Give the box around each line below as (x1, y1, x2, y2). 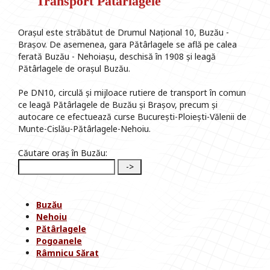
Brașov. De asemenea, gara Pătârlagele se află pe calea (18, 39, 237, 51)
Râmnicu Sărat (36, 247, 99, 259)
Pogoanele (36, 235, 82, 247)
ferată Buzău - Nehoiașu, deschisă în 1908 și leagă (18, 51, 216, 63)
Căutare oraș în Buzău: (18, 147, 107, 159)
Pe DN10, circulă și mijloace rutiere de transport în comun (18, 87, 246, 99)
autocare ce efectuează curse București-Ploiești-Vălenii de (18, 111, 246, 123)
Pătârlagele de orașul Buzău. (18, 63, 130, 75)
